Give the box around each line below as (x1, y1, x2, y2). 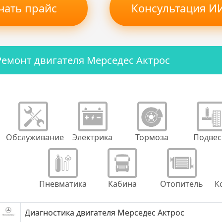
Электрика (72, 132, 112, 143)
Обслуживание (5, 132, 64, 143)
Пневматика (39, 178, 87, 189)
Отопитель (160, 178, 203, 189)
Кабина (108, 178, 137, 189)
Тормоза (135, 132, 168, 143)
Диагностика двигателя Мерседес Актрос (25, 207, 184, 218)
